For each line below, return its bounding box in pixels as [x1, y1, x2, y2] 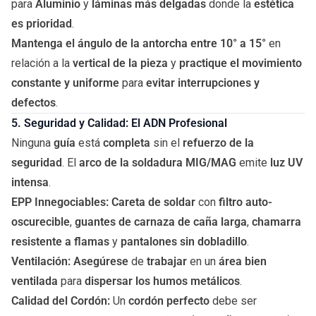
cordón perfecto [128, 294, 209, 308]
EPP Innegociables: [11, 195, 109, 209]
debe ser [209, 294, 257, 308]
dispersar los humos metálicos [85, 274, 240, 288]
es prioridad [11, 17, 72, 30]
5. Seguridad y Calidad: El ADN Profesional [11, 116, 227, 130]
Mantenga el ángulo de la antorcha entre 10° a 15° [11, 37, 266, 50]
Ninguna [11, 136, 54, 150]
